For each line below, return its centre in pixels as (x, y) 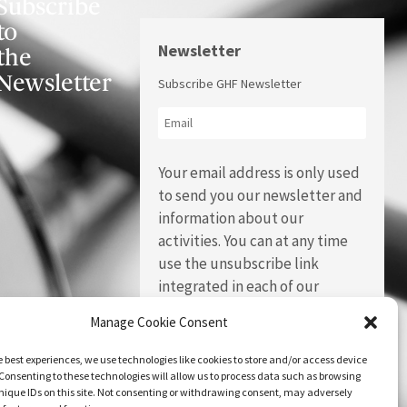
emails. (180, 308)
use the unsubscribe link (238, 263)
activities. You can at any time (253, 240)
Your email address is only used (258, 172)
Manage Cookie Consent (159, 322)
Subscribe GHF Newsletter (229, 83)
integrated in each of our (238, 286)
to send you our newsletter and (260, 195)
